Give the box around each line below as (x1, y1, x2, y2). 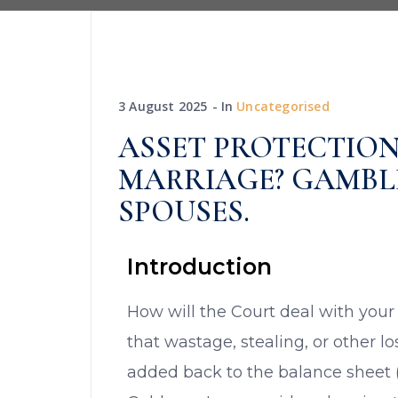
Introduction (127, 253, 272, 280)
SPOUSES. (118, 194, 250, 230)
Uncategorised (236, 98, 330, 115)
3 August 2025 (118, 98, 208, 115)
